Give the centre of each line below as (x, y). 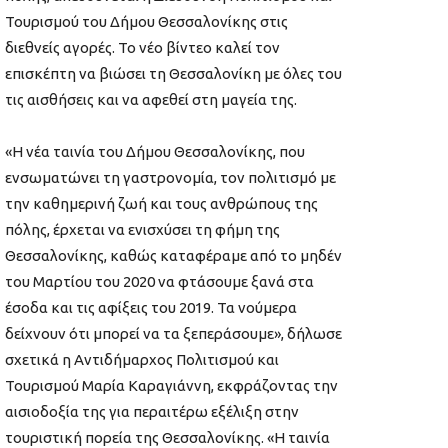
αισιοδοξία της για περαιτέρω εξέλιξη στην (152, 411)
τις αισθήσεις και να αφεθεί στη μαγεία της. (151, 99)
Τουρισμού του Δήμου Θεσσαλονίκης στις (146, 21)
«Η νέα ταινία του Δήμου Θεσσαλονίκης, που (155, 151)
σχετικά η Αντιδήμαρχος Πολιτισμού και (142, 359)
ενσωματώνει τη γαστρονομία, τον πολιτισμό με (170, 177)
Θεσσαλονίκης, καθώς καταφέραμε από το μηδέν (173, 255)
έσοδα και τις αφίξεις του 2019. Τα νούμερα (151, 307)
